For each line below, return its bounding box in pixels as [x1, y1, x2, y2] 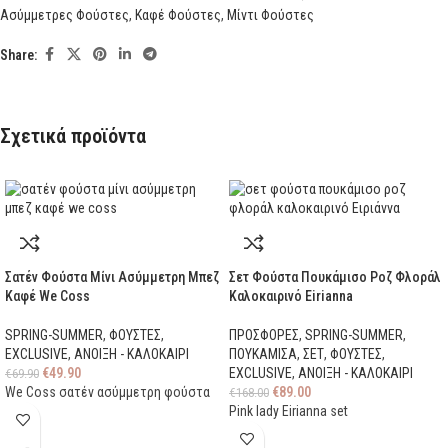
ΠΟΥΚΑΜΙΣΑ [229, 346, 297, 363]
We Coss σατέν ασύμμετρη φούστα [5, 384, 210, 401]
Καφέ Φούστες [135, 7, 221, 24]
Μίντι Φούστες [227, 7, 314, 24]
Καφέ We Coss [5, 288, 90, 305]
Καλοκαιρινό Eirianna [229, 288, 353, 305]
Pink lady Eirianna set [229, 403, 348, 420]
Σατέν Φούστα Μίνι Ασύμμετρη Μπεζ [5, 269, 219, 286]
